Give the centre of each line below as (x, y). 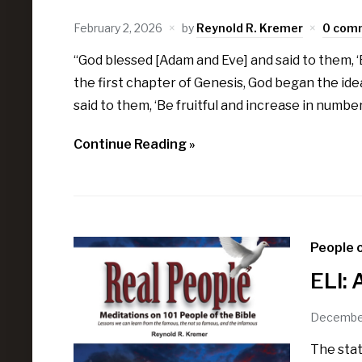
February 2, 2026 (118, 28)
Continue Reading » (134, 145)
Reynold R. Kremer (249, 28)
